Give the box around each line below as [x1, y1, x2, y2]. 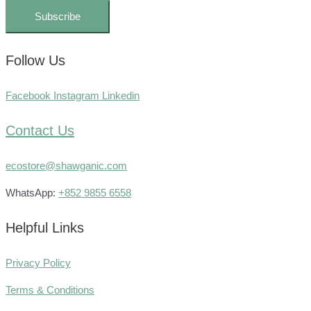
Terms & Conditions [6, 284, 94, 296]
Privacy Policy [6, 257, 71, 269]
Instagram [53, 89, 99, 101]
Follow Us [6, 53, 65, 69]
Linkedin [102, 89, 140, 101]
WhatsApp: [6, 186, 58, 199]
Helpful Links [6, 220, 84, 236]
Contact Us [6, 123, 74, 139]
